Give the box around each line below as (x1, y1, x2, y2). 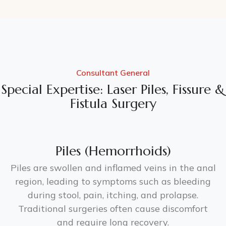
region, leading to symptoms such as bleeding (15, 176, 211, 187)
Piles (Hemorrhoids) (55, 143, 171, 159)
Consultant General (76, 68, 150, 78)
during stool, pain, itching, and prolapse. (28, 189, 198, 201)
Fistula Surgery (70, 95, 156, 111)
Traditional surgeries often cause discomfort (18, 203, 208, 214)
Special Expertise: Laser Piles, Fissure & (1, 81, 225, 97)
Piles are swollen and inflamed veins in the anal (10, 162, 216, 174)
